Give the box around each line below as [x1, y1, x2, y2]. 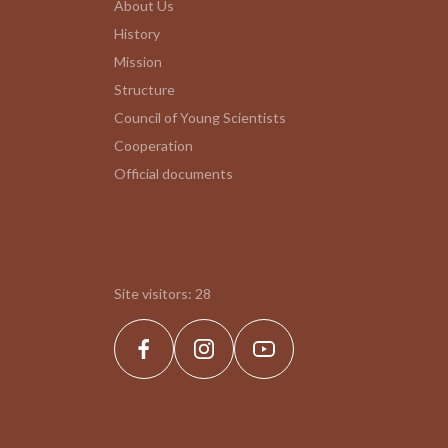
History [114, 25, 160, 42]
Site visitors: [114, 285, 195, 302]
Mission [114, 53, 162, 70]
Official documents [114, 165, 233, 182]
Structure [114, 81, 175, 98]
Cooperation [114, 137, 193, 154]
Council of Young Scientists [114, 109, 286, 126]
